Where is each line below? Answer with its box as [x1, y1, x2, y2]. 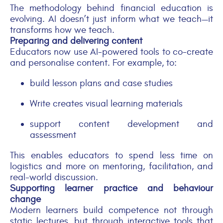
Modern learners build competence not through [10, 204, 213, 216]
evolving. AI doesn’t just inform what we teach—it [10, 13, 213, 24]
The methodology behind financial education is [10, 2, 213, 13]
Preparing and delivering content [10, 35, 142, 46]
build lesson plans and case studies [30, 77, 173, 89]
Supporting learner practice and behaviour [10, 182, 213, 194]
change [10, 193, 41, 205]
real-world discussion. [10, 171, 98, 183]
